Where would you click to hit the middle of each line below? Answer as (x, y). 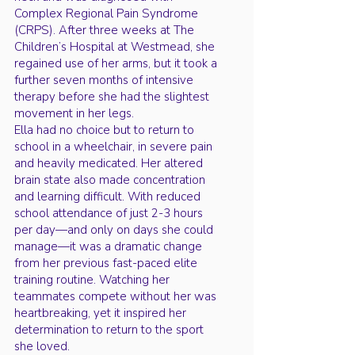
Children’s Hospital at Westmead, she (115, 47)
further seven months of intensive (104, 80)
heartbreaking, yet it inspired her (100, 313)
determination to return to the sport (109, 330)
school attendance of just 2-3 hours (109, 213)
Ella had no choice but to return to (104, 130)
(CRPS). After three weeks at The (104, 30)
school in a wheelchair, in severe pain (113, 147)
